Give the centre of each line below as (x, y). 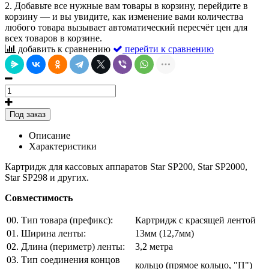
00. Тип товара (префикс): (60, 220)
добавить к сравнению (64, 49)
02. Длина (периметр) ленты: (66, 246)
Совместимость (39, 198)
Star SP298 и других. (47, 177)
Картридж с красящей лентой (195, 220)
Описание (50, 135)
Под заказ (28, 114)
